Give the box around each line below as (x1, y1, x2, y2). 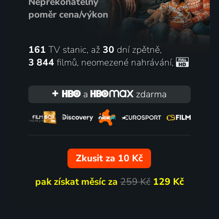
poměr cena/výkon (28, 8, 108, 21)
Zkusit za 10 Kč (76, 152, 143, 165)
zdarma (133, 88, 167, 101)
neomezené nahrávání (81, 56, 172, 69)
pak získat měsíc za (35, 175, 120, 189)
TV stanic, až (45, 43, 103, 56)
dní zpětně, (114, 43, 162, 56)
